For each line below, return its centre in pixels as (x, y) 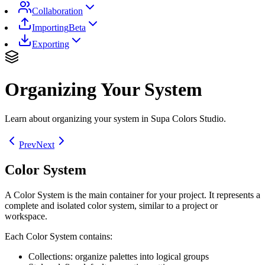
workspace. (26, 216)
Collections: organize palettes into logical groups (119, 256)
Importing (50, 28)
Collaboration (57, 11)
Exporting (51, 44)
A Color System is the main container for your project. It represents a (132, 195)
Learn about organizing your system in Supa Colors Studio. (115, 118)
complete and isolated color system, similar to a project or (111, 205)
